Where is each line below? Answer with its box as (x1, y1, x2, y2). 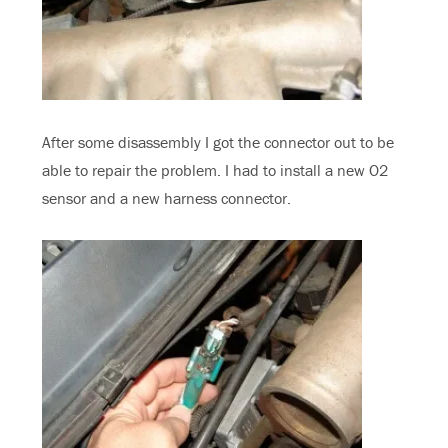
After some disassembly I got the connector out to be (42, 132, 395, 153)
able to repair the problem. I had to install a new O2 (42, 160, 389, 181)
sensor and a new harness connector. (42, 188, 292, 209)
